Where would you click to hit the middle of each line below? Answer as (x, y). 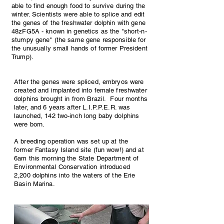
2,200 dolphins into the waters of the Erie (75, 175)
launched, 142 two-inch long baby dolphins (77, 116)
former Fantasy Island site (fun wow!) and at (79, 150)
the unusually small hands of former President (79, 48)
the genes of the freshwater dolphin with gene (78, 23)
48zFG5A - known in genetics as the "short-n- (79, 31)
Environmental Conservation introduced (72, 167)
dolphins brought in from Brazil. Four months (81, 99)
